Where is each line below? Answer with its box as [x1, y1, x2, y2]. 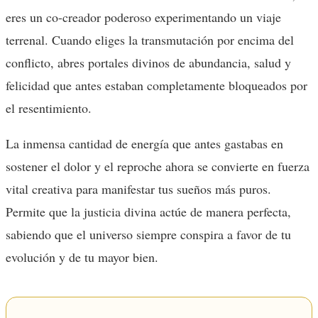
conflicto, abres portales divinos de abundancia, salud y [6, 53, 291, 71]
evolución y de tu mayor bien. [6, 248, 158, 265]
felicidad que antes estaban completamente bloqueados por [6, 76, 307, 94]
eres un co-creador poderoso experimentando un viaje [6, 8, 281, 26]
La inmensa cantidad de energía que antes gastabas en [6, 134, 283, 152]
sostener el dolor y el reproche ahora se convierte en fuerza [6, 157, 309, 175]
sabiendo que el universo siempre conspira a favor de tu [6, 225, 291, 243]
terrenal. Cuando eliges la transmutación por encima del [6, 31, 294, 48]
